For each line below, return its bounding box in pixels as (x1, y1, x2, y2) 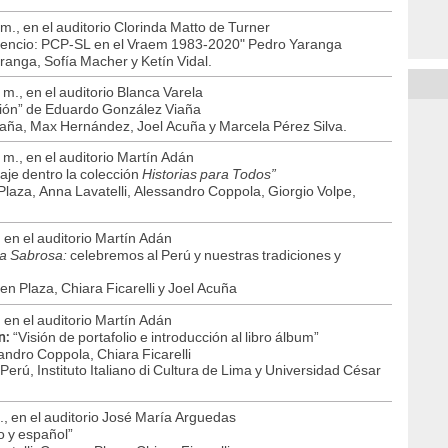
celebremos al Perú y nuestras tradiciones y (70, 247, 341, 264)
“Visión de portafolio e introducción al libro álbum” (10, 329, 319, 346)
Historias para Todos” (142, 166, 276, 183)
